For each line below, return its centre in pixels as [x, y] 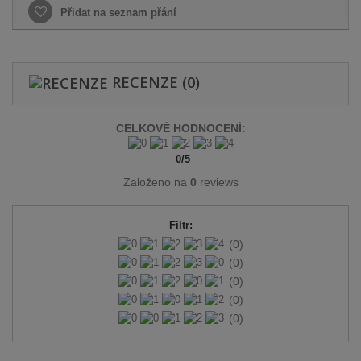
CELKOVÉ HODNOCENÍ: [180, 128]
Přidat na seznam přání [117, 13]
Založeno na [156, 183]
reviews [217, 183]
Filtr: [180, 226]
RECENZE [145, 83]
